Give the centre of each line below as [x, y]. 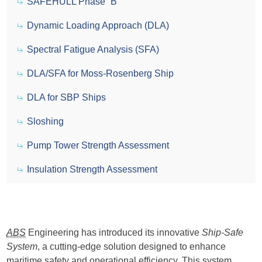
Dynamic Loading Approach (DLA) [98, 25]
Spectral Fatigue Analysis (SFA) [93, 49]
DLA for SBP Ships [67, 97]
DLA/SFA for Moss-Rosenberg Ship [101, 73]
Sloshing [46, 121]
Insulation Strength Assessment [92, 169]
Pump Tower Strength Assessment [98, 145]
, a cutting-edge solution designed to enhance [132, 247]
